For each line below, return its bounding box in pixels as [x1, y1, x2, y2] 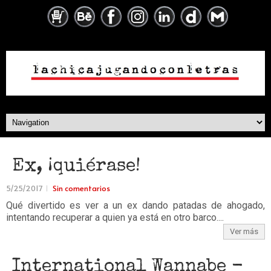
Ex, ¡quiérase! [12, 158, 140, 176]
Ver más [230, 227, 258, 236]
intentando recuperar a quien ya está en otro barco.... [6, 212, 224, 223]
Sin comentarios [53, 183, 110, 194]
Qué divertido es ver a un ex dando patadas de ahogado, [6, 200, 265, 211]
